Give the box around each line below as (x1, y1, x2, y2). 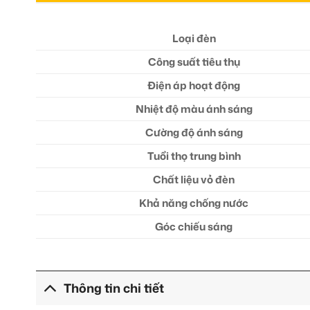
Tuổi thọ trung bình (147, 148, 241, 163)
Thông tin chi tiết (64, 279, 165, 297)
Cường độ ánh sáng (145, 125, 243, 140)
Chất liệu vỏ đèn (153, 172, 235, 187)
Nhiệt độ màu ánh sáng (135, 101, 253, 116)
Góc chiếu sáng (155, 219, 233, 234)
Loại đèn (172, 30, 216, 46)
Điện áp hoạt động (147, 77, 241, 93)
